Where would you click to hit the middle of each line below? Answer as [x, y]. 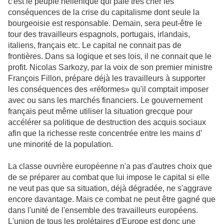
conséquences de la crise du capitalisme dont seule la [104, 12]
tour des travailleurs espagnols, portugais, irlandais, [99, 34]
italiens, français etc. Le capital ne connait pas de [95, 45]
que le [199, 56]
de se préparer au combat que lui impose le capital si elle [109, 177]
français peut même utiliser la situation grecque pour [100, 111]
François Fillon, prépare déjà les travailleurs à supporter [107, 78]
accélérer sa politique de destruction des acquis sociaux [107, 122]
